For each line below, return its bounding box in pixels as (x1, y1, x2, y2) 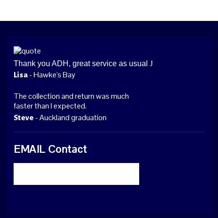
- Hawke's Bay (28, 70, 75, 80)
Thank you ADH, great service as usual (14, 59, 150, 68)
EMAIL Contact (14, 142, 87, 156)
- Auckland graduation (34, 112, 107, 123)
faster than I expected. (14, 101, 87, 111)
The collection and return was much (14, 91, 129, 101)
